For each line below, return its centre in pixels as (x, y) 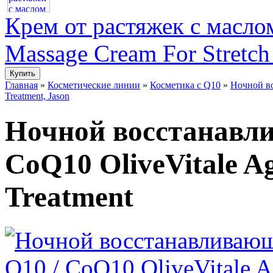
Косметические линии (94, 85)
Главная (21, 85)
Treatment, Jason (37, 96)
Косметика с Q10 (185, 85)
